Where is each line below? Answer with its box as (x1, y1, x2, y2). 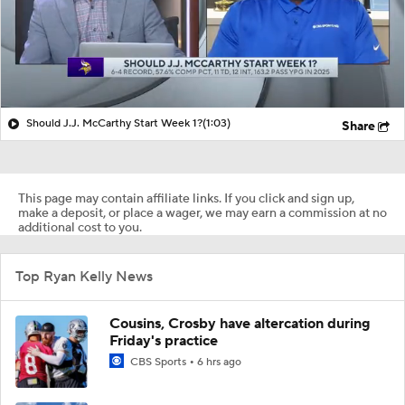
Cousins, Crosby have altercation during (109, 314, 371, 333)
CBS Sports (127, 354, 189, 369)
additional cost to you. (18, 219, 142, 236)
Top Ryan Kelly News (15, 267, 153, 286)
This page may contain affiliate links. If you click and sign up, (18, 190, 354, 207)
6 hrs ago (197, 354, 241, 369)
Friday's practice (109, 331, 218, 350)
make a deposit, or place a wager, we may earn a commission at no (18, 204, 387, 221)
